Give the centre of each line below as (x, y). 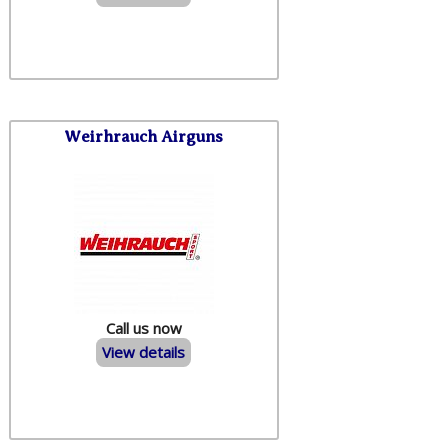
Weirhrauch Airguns (144, 136)
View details (144, 352)
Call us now (143, 327)
